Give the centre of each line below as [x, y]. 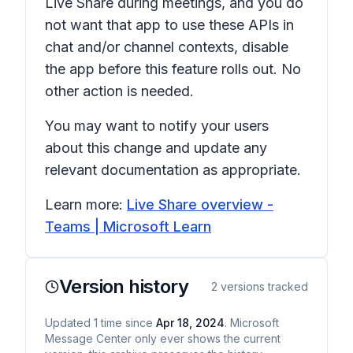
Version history [124, 286]
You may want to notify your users [157, 126]
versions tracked [263, 286]
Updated [69, 323]
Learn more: [86, 204]
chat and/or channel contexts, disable [167, 47]
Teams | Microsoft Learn [128, 227]
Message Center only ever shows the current [163, 338]
